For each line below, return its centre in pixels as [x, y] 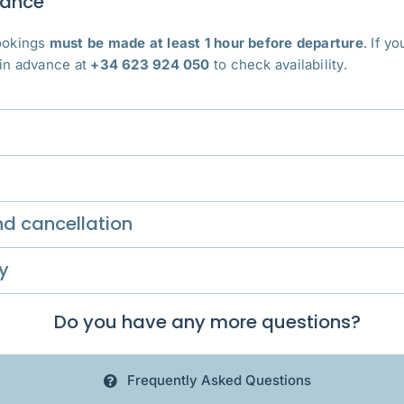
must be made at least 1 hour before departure [206, 43]
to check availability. [278, 65]
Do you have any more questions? [207, 322]
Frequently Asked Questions [219, 381]
